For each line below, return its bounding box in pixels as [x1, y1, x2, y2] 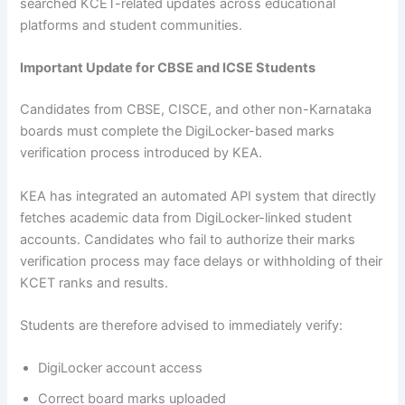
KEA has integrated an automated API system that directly [20, 187, 377, 204]
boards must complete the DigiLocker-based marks [20, 123, 335, 140]
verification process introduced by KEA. [20, 145, 263, 162]
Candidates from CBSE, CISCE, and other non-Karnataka [20, 101, 372, 118]
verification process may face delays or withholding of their [20, 252, 383, 269]
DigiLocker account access [38, 360, 203, 377]
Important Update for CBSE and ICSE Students [20, 60, 316, 77]
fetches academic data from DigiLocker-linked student [20, 209, 353, 226]
